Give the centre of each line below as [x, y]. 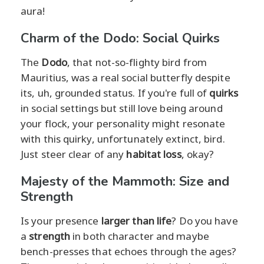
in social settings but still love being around [122, 108]
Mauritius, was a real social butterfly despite [126, 77]
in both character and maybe [140, 236]
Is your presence [61, 220]
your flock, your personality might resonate [123, 123]
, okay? [198, 154]
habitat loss [154, 154]
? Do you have [205, 220]
